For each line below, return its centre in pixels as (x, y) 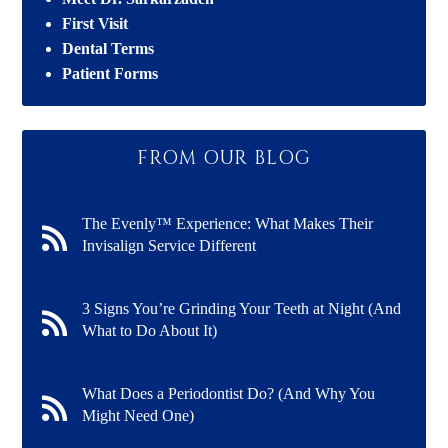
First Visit (95, 23)
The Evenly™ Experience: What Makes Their (228, 223)
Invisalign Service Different (169, 245)
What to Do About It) (150, 330)
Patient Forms (110, 73)
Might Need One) (138, 415)
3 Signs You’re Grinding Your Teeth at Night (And (242, 308)
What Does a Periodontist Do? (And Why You (229, 393)
